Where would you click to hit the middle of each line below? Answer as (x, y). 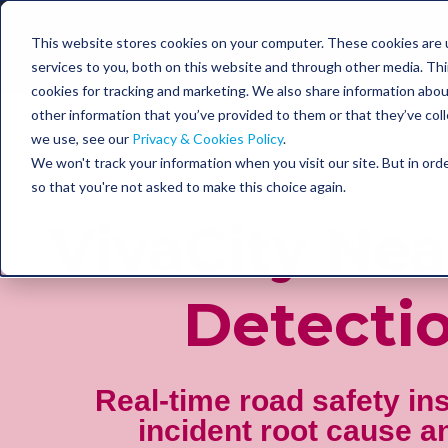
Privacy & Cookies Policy (207, 138)
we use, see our (81, 138)
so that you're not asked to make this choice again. (188, 186)
